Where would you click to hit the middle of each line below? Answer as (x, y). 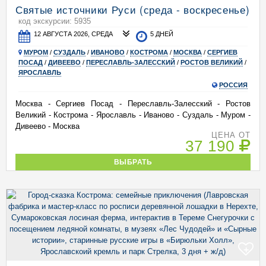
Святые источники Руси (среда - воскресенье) (133, 9)
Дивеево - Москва (47, 126)
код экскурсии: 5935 (55, 21)
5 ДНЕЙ (162, 34)
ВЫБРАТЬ (133, 162)
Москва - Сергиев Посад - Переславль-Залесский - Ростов (133, 104)
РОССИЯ (233, 85)
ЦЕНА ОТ (231, 135)
